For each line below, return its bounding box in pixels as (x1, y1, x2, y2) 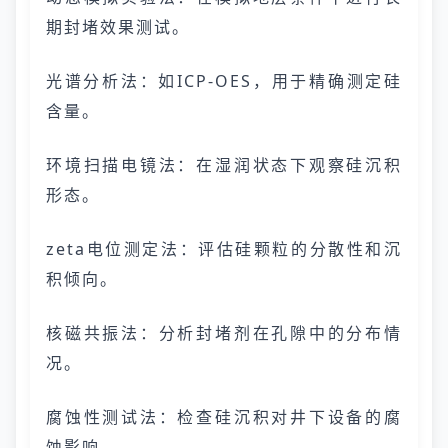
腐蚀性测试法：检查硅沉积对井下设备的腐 (46, 406, 402, 428)
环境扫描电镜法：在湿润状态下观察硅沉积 (46, 154, 402, 176)
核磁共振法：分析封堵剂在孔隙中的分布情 (46, 322, 402, 344)
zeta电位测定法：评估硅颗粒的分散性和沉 (46, 238, 402, 260)
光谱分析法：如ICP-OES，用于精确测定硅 (46, 70, 402, 92)
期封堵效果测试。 (46, 16, 190, 38)
